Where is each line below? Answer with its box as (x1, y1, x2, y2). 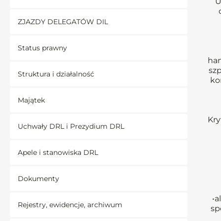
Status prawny (18, 43, 67, 52)
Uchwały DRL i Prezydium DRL (18, 122, 124, 131)
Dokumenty (18, 174, 59, 183)
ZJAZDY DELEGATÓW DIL (18, 17, 108, 26)
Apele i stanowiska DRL (18, 148, 98, 157)
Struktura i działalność (18, 70, 94, 78)
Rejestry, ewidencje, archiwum (18, 200, 122, 209)
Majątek (18, 96, 45, 105)
